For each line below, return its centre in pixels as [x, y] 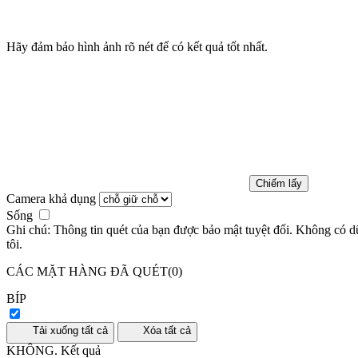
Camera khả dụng [51, 198]
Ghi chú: [28, 229]
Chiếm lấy [279, 183]
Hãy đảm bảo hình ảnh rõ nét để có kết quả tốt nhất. [137, 46]
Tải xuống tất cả [71, 330]
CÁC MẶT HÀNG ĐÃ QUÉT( [89, 271]
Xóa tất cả [167, 330]
